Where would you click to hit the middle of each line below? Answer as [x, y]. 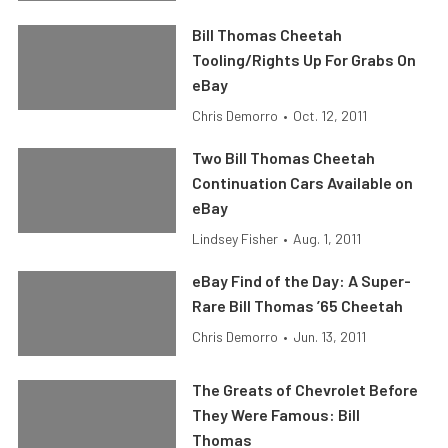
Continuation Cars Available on [303, 182]
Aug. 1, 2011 [327, 238]
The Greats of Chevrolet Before [305, 389]
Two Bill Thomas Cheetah [284, 157]
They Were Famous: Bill [276, 414]
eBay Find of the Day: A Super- [302, 280]
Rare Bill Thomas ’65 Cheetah [298, 305]
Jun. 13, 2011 [330, 336]
